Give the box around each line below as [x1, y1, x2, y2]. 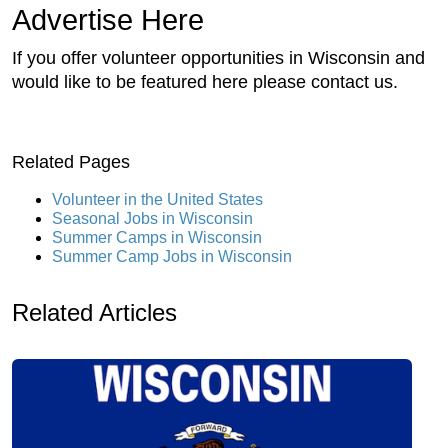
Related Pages [12, 151, 130, 172]
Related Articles [12, 298, 177, 326]
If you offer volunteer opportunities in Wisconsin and [12, 47, 425, 68]
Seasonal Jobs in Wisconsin [52, 209, 253, 227]
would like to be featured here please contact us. [12, 71, 398, 92]
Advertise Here [12, 3, 204, 36]
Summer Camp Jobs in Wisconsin [52, 247, 292, 265]
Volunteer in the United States [52, 190, 263, 208]
